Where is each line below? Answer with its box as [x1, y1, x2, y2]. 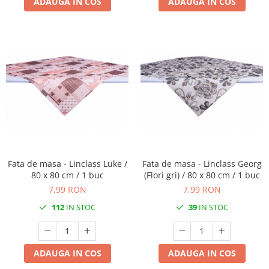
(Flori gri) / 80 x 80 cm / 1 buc [144, 169, 260, 181]
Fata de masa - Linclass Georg [142, 157, 262, 169]
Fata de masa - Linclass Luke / [7, 157, 127, 169]
